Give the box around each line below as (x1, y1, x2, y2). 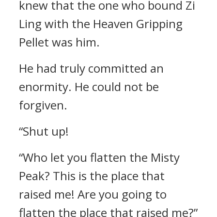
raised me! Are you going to (19, 186, 167, 202)
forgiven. (19, 97, 67, 113)
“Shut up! (19, 123, 69, 139)
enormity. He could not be (19, 78, 159, 94)
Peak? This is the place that (19, 168, 165, 184)
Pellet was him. (19, 34, 100, 50)
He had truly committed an (19, 60, 164, 76)
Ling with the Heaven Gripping (19, 15, 183, 31)
